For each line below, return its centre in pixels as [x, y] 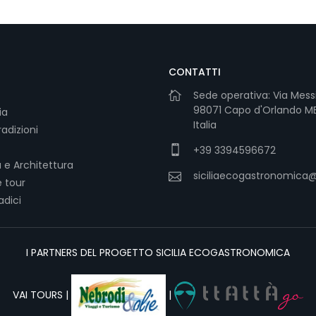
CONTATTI [195, 72]
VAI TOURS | [42, 294]
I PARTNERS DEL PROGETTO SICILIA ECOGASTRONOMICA [158, 253]
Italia [205, 125]
